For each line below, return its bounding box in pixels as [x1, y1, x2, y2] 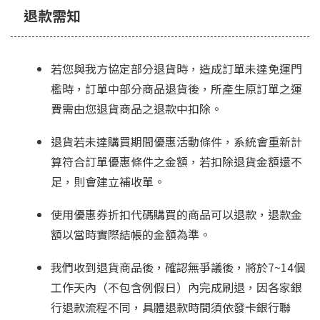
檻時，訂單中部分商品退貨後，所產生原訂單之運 [51, 80, 302, 98]
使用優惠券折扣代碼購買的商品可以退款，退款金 [51, 206, 302, 224]
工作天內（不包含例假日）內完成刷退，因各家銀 [51, 279, 302, 296]
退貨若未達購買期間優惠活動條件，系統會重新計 [51, 133, 302, 151]
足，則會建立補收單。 [51, 173, 165, 191]
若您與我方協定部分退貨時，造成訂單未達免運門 [51, 60, 302, 78]
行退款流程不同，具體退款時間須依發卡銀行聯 [51, 299, 291, 316]
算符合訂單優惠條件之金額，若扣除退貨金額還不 [51, 153, 302, 171]
